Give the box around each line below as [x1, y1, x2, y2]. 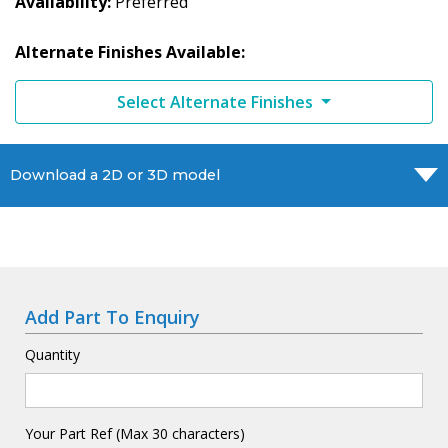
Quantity [25, 344, 80, 364]
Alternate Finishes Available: [15, 40, 245, 63]
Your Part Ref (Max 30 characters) [25, 424, 245, 444]
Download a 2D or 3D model [10, 165, 220, 184]
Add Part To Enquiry [25, 304, 200, 329]
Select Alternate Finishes [117, 90, 318, 113]
